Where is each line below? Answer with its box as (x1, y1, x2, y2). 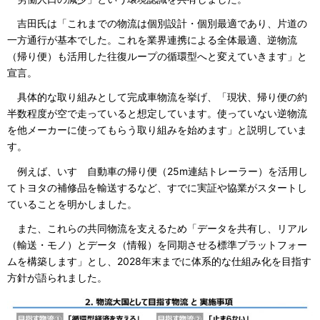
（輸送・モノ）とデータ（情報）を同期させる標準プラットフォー (7, 238, 307, 251)
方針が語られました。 (7, 271, 107, 284)
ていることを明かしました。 (7, 197, 137, 210)
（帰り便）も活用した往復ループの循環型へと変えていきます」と (7, 50, 307, 63)
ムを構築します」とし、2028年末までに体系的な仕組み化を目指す (7, 254, 311, 267)
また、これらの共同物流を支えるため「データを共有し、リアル (7, 221, 307, 234)
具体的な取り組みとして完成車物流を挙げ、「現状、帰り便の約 (7, 91, 307, 104)
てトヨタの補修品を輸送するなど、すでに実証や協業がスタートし (7, 181, 307, 194)
